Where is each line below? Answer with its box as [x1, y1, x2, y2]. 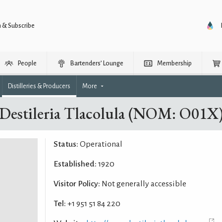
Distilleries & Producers [8, 83, 70, 90]
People [18, 60, 37, 67]
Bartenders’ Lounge [70, 60, 123, 67]
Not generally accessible [100, 179, 186, 188]
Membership [157, 60, 192, 67]
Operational [78, 140, 122, 149]
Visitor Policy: [53, 179, 100, 188]
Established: [53, 160, 97, 168]
